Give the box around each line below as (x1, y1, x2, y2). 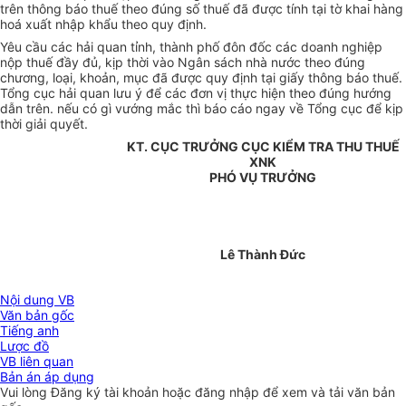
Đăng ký (51, 384, 104, 401)
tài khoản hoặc (104, 384, 195, 401)
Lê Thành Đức (220, 246, 305, 263)
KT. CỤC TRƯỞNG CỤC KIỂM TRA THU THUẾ (126, 139, 400, 155)
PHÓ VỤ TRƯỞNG (209, 169, 316, 186)
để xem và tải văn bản (263, 384, 395, 401)
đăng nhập (195, 384, 263, 401)
